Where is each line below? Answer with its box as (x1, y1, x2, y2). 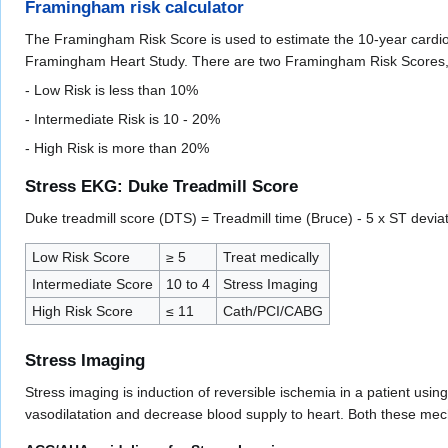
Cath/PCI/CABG (222, 303, 323, 320)
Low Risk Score (31, 249, 130, 266)
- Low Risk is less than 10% (25, 81, 198, 98)
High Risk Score (31, 303, 133, 320)
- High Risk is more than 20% (25, 139, 209, 156)
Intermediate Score (31, 276, 153, 293)
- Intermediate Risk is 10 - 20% (25, 110, 220, 127)
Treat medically (222, 249, 319, 266)
